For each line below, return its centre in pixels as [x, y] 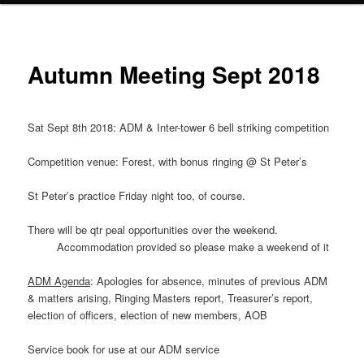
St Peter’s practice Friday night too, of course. [137, 195]
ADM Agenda [59, 281]
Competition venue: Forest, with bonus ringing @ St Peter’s [168, 161]
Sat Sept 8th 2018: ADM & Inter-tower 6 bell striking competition [179, 127]
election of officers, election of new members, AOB [148, 315]
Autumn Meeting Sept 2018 [174, 75]
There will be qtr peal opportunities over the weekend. [153, 230]
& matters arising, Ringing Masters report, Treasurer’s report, [171, 298]
